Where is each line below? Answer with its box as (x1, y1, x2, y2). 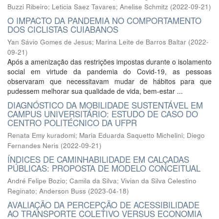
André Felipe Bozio (7, 176, 66, 185)
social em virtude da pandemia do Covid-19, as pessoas (7, 66, 212, 76)
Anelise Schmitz (120, 2, 168, 11)
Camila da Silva (69, 176, 117, 185)
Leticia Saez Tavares (52, 2, 116, 11)
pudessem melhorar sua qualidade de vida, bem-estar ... (7, 86, 183, 96)
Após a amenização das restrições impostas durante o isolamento (7, 57, 212, 66)
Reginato (7, 186, 35, 196)
